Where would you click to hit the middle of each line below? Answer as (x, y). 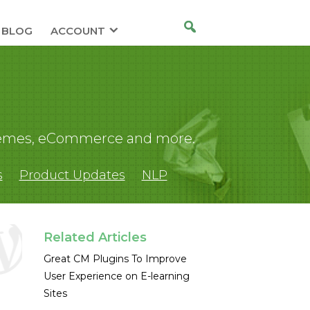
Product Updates (72, 175)
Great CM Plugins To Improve (115, 259)
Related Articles (95, 237)
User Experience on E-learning (116, 276)
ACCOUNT (77, 31)
